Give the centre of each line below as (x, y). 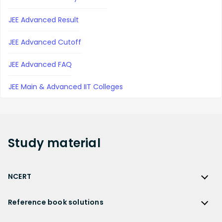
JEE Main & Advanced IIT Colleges (66, 86)
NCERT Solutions (36, 210)
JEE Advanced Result (44, 20)
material (74, 143)
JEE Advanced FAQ (40, 64)
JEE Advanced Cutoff (45, 42)
